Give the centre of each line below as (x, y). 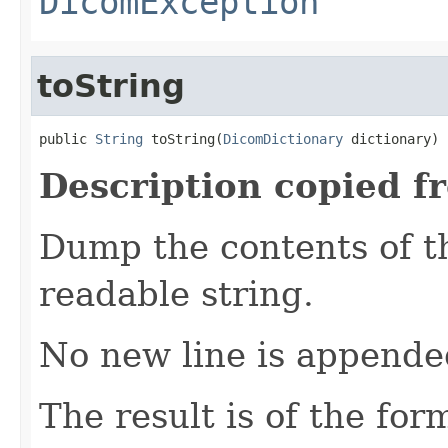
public (67, 138)
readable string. (176, 293)
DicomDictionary (283, 138)
